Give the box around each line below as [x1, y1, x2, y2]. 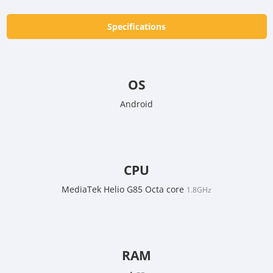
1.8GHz [186, 185, 211, 196]
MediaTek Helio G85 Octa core [62, 183, 186, 196]
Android [120, 98, 153, 110]
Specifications [107, 21, 166, 33]
